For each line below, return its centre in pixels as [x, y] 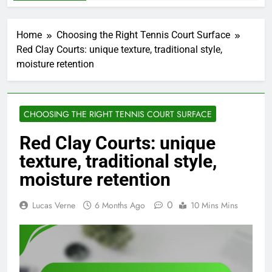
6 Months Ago [120, 205]
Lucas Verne [54, 205]
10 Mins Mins [214, 205]
